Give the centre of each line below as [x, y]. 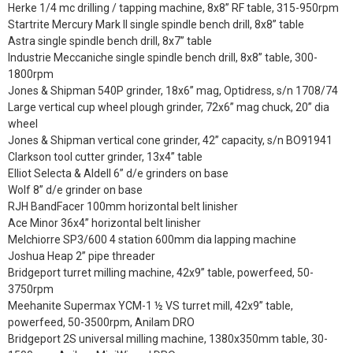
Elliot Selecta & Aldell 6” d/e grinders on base [118, 173]
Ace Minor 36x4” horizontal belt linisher [104, 223]
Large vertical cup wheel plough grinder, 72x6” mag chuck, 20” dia [169, 107]
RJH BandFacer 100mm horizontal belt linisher [123, 206]
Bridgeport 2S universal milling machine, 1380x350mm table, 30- [168, 338]
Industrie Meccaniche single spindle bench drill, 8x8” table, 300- [163, 57]
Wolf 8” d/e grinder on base [75, 190]
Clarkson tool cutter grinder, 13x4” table [105, 156]
